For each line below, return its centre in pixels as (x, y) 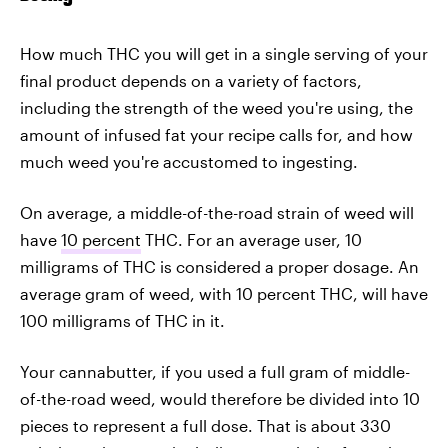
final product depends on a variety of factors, (191, 80)
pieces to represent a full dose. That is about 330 (205, 425)
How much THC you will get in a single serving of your (224, 53)
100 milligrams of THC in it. (122, 320)
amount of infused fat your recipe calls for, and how (216, 134)
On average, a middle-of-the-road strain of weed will (217, 212)
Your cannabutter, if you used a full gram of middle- (215, 371)
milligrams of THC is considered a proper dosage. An (219, 266)
